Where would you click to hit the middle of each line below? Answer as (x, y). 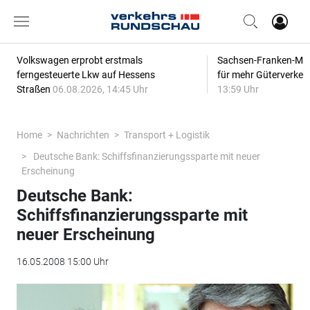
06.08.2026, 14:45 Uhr (100, 89)
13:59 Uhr (238, 89)
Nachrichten (83, 135)
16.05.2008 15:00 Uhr (62, 262)
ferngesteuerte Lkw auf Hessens (85, 75)
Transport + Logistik (166, 135)
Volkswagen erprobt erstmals (79, 60)
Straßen (34, 89)
